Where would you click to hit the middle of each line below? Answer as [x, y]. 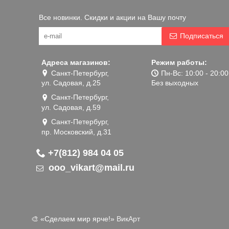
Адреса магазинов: [76, 62]
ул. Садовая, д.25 [71, 83]
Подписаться [202, 36]
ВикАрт [128, 219]
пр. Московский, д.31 [76, 132]
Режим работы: [179, 62]
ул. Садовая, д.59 [71, 108]
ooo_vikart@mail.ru [90, 168]
